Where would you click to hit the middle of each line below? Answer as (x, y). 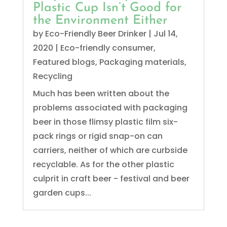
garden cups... (62, 193)
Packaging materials (142, 62)
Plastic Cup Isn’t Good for (107, 8)
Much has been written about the (101, 94)
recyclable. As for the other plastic (103, 165)
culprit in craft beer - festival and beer (111, 179)
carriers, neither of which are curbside (110, 150)
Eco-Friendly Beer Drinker (96, 34)
